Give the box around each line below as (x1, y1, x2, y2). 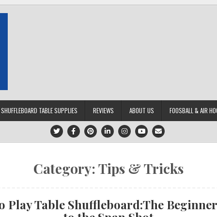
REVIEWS (93, 106, 114, 115)
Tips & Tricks (98, 159, 184, 177)
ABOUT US (129, 106, 154, 115)
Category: (33, 159, 98, 177)
